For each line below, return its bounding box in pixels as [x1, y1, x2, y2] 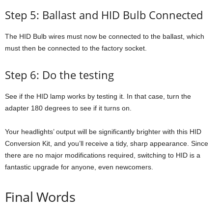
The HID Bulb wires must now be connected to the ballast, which [5, 32, 204, 41]
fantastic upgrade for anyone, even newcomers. [5, 163, 153, 171]
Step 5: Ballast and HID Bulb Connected [5, 7, 203, 23]
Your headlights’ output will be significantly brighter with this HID [5, 128, 201, 136]
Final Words [5, 188, 76, 206]
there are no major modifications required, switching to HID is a [5, 151, 200, 160]
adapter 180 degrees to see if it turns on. [5, 104, 132, 112]
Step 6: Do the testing [5, 67, 114, 82]
